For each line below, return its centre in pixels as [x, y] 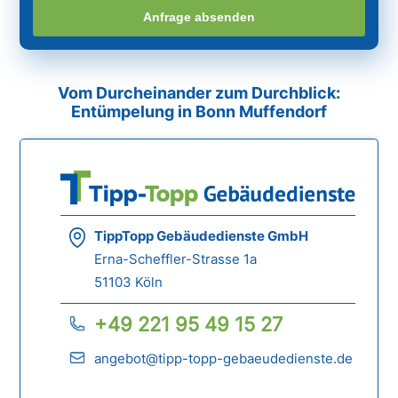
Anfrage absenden [199, 16]
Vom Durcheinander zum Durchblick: [199, 93]
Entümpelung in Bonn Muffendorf [199, 112]
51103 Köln [129, 283]
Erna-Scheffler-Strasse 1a [176, 259]
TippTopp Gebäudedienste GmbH [202, 236]
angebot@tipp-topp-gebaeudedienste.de [224, 359]
